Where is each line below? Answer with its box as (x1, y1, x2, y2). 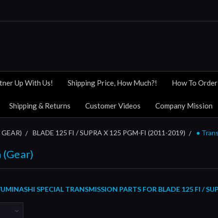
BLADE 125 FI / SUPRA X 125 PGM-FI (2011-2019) (33, 128, 185, 137)
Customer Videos (85, 101, 141, 110)
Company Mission (155, 101, 213, 110)
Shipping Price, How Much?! (68, 78, 157, 87)
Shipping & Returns (9, 101, 71, 110)
